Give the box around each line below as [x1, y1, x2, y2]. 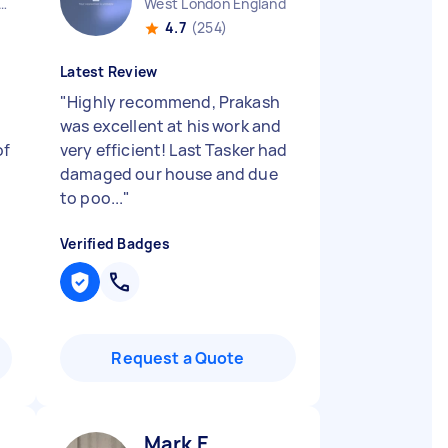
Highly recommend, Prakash [67, 91, 280, 113]
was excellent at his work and [60, 115, 282, 137]
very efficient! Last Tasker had [60, 139, 288, 161]
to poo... [60, 187, 124, 209]
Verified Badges [60, 234, 170, 253]
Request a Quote [111, 347, 245, 369]
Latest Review [60, 62, 158, 81]
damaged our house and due [60, 163, 278, 185]
